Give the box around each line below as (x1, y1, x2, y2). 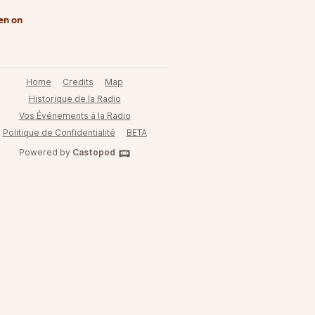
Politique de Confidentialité (2, 127, 115, 138)
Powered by (18, 147, 72, 157)
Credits (63, 77, 94, 87)
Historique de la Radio (28, 94, 121, 104)
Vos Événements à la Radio (18, 110, 131, 121)
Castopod (72, 147, 115, 157)
